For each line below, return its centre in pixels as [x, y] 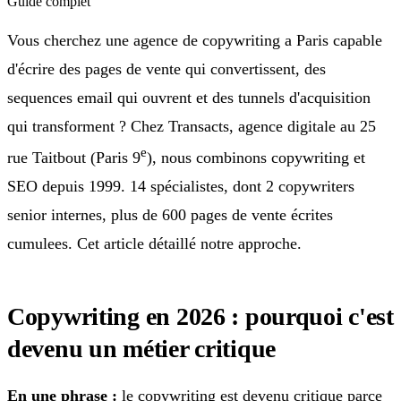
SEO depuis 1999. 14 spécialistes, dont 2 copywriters [181, 186]
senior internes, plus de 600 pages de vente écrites [170, 214]
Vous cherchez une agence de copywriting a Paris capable [195, 40]
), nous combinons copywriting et [256, 157]
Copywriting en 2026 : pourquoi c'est [200, 316]
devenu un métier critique [141, 348]
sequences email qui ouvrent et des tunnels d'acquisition [189, 97]
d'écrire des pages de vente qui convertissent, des [166, 68]
